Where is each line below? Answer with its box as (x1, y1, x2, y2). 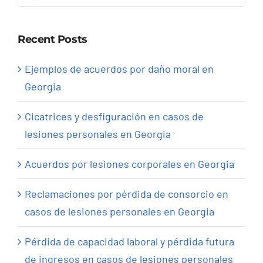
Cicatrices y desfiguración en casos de (25, 110, 204, 123)
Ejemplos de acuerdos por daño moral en (25, 62, 214, 76)
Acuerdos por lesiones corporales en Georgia (25, 157, 234, 171)
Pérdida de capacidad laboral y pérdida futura (25, 235, 234, 248)
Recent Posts (18, 33, 87, 46)
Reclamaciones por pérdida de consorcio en (25, 187, 228, 201)
